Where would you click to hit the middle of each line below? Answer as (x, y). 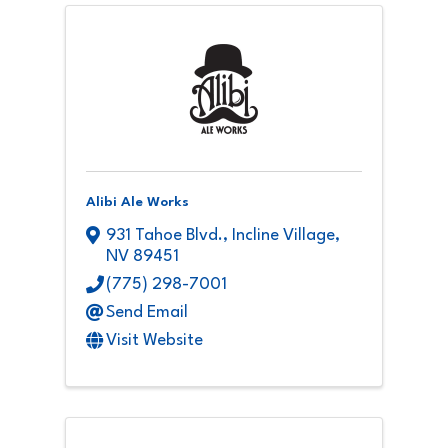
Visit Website (154, 341)
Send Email (147, 313)
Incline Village (283, 236)
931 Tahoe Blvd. (164, 236)
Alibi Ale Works (137, 201)
